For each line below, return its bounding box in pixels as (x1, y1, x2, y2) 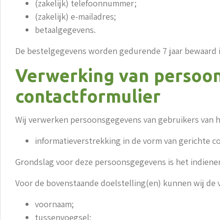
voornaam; (35, 198, 74, 210)
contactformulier (15, 86, 161, 107)
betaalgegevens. (35, 24, 96, 36)
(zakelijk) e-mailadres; (35, 11, 116, 23)
